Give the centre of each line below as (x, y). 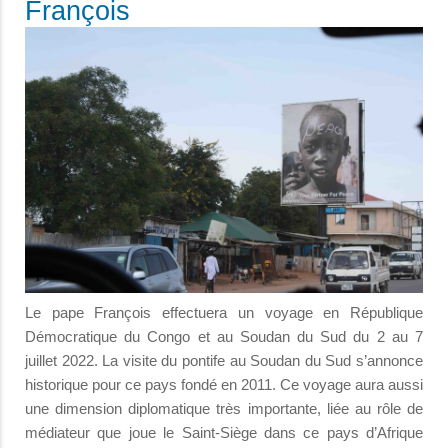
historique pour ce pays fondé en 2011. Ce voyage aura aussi (224, 384)
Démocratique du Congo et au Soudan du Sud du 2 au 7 (224, 336)
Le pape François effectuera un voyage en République (224, 312)
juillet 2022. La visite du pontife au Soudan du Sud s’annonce (224, 360)
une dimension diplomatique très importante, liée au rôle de (224, 408)
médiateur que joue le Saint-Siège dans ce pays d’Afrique (224, 432)
